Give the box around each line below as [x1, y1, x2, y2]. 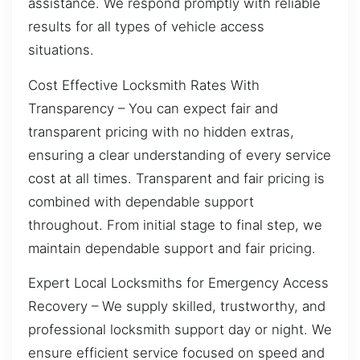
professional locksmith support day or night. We [28, 321, 332, 337]
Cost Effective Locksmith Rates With [28, 76, 260, 93]
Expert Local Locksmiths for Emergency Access [28, 274, 329, 291]
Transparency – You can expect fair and [28, 100, 278, 117]
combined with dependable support [28, 193, 254, 210]
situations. [28, 42, 94, 59]
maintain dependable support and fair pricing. [28, 239, 316, 256]
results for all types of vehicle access [28, 18, 264, 35]
